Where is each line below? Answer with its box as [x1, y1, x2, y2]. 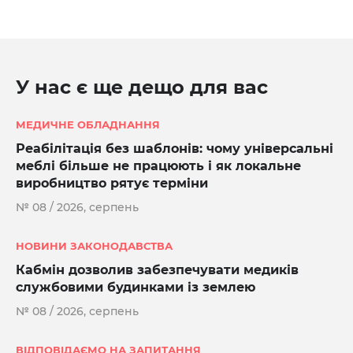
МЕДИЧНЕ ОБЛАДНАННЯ [16, 118, 160, 131]
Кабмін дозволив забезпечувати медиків [16, 262, 299, 277]
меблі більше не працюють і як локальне [16, 158, 301, 173]
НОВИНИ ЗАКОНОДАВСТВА [16, 240, 173, 252]
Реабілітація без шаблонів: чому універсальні [16, 141, 333, 156]
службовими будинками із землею [16, 280, 255, 295]
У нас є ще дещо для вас [16, 76, 268, 98]
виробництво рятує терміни [16, 176, 208, 191]
